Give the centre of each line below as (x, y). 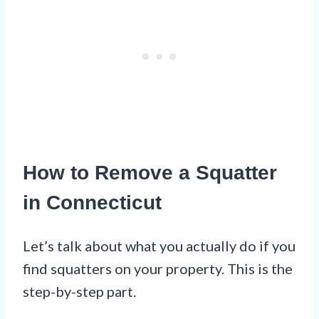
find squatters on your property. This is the (158, 269)
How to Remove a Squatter (150, 173)
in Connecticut (92, 203)
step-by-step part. (79, 292)
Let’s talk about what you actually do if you (159, 246)
